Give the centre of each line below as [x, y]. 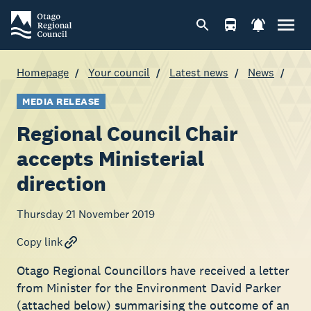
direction [61, 183]
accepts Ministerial [110, 158]
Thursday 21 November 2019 [86, 214]
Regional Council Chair [127, 133]
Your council [119, 73]
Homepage [43, 73]
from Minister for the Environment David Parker [149, 288]
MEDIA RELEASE [61, 101]
